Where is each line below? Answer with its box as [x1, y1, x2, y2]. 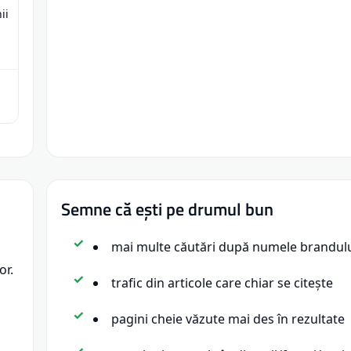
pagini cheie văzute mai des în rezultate [111, 309, 345, 327]
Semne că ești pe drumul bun [61, 195, 273, 223]
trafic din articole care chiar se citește [111, 273, 333, 291]
